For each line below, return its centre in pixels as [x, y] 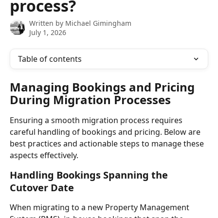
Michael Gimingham [98, 23]
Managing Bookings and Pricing [104, 87]
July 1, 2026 [48, 32]
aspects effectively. [44, 155]
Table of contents [50, 59]
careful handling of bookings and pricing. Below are [106, 132]
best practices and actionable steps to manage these [108, 144]
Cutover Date [42, 188]
